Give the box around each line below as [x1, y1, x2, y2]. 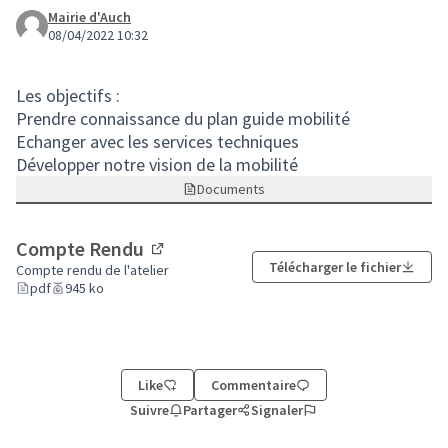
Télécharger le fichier [268, 257, 401, 276]
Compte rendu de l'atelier [16, 261, 169, 279]
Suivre [130, 401, 170, 419]
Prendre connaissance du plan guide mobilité [16, 107, 350, 130]
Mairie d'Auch [48, 8, 131, 26]
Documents [196, 180, 265, 198]
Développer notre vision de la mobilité [16, 153, 298, 176]
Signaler [251, 401, 304, 419]
